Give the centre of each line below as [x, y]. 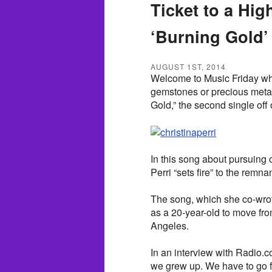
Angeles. [170, 226]
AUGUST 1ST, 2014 [188, 66]
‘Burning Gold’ [209, 36]
